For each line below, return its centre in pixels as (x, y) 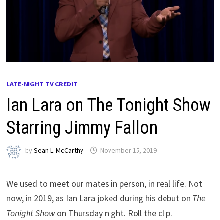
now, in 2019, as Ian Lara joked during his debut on (100, 198)
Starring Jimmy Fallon (82, 127)
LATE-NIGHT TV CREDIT (42, 84)
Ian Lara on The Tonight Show (109, 105)
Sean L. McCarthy (59, 151)
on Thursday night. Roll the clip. (114, 213)
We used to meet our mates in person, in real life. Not (105, 183)
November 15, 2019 (129, 151)
